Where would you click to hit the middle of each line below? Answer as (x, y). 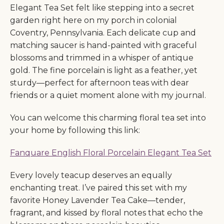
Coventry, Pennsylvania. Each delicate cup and (103, 33)
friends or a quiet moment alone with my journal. (108, 95)
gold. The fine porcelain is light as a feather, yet (104, 70)
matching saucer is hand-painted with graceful (103, 45)
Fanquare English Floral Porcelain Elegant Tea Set (111, 153)
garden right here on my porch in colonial (93, 20)
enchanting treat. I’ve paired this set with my (98, 188)
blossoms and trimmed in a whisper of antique (102, 58)
